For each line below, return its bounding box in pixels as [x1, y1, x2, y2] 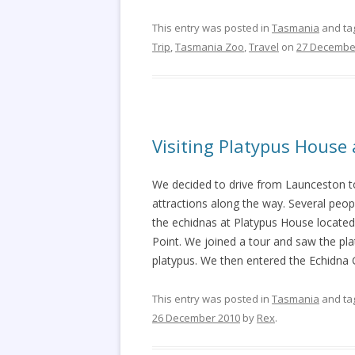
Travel [249, 40, 279, 54]
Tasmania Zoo [175, 40, 244, 54]
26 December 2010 [152, 311, 240, 325]
